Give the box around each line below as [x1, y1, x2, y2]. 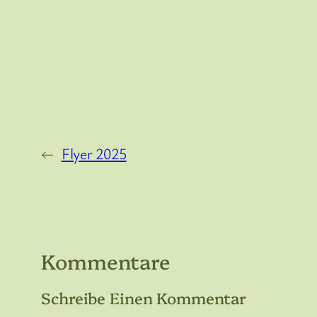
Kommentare [41, 247, 171, 275]
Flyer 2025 [61, 143, 127, 164]
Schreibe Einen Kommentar [41, 287, 246, 309]
